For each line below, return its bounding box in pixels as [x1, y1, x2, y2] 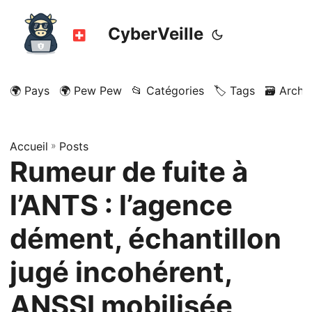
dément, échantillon [10, 221, 281, 256]
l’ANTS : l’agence [10, 188, 233, 222]
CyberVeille [108, 23, 204, 44]
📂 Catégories [132, 84, 204, 97]
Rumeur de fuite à [10, 155, 248, 189]
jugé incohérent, [10, 255, 232, 289]
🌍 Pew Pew [59, 84, 122, 97]
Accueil [10, 139, 48, 153]
